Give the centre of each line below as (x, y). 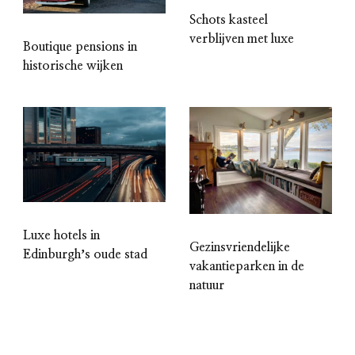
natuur (207, 285)
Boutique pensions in (80, 46)
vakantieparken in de (247, 266)
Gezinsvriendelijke (240, 247)
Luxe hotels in (61, 235)
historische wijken (73, 65)
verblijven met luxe (242, 39)
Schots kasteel (229, 20)
